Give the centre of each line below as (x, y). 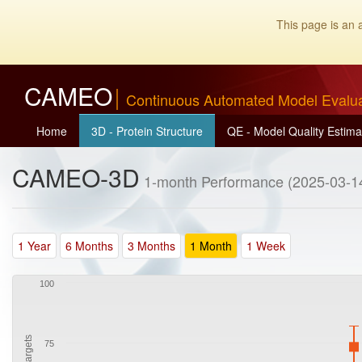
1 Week (266, 246)
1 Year (34, 246)
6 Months (89, 246)
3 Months (152, 246)
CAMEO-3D (76, 177)
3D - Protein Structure (147, 131)
